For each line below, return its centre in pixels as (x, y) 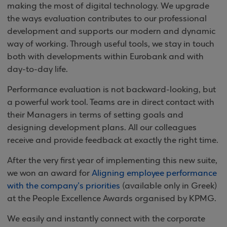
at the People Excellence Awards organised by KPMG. (112, 199)
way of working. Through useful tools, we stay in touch (111, 44)
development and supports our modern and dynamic (111, 31)
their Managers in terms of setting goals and (95, 115)
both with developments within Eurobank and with (105, 57)
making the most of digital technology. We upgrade (108, 6)
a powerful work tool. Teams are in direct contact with (111, 102)
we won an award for (49, 173)
